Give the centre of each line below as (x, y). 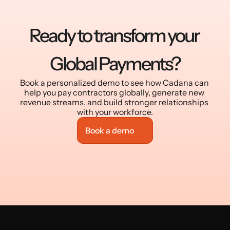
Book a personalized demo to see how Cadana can (114, 83)
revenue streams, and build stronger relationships (114, 102)
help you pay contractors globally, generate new (114, 92)
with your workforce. (115, 112)
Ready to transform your (114, 35)
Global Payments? (115, 64)
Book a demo (110, 130)
